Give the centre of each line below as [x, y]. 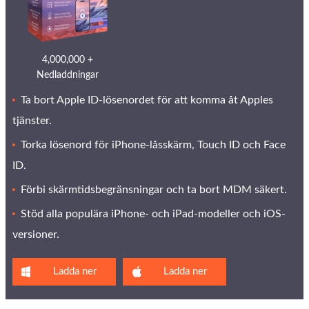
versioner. [36, 234]
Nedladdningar [68, 75]
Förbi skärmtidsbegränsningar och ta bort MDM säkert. [154, 189]
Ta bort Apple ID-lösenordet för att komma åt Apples [147, 100]
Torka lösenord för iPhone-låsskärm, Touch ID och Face [153, 144]
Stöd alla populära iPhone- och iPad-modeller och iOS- [153, 213]
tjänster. [32, 120]
